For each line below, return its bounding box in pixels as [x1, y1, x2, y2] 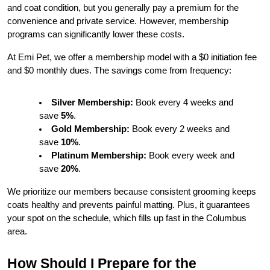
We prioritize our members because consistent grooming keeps [7, 187, 256, 197]
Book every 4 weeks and [133, 98, 233, 108]
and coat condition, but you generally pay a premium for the [7, 3, 239, 13]
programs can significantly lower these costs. [7, 30, 184, 40]
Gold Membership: [51, 124, 130, 134]
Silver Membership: [51, 98, 133, 108]
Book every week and [146, 151, 234, 161]
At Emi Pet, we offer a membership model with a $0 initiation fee [7, 52, 257, 63]
